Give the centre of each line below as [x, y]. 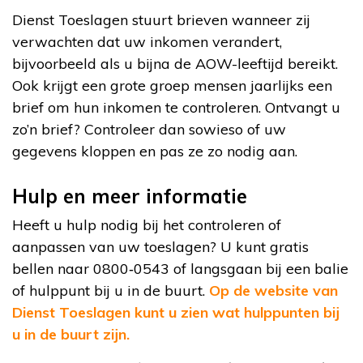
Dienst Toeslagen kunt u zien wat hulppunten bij [176, 313]
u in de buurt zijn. [71, 335]
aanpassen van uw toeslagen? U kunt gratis [160, 247]
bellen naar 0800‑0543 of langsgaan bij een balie [180, 269]
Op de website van [273, 291]
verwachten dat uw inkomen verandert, [147, 42]
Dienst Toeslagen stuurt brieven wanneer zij [161, 20]
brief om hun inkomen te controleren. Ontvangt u [176, 108]
